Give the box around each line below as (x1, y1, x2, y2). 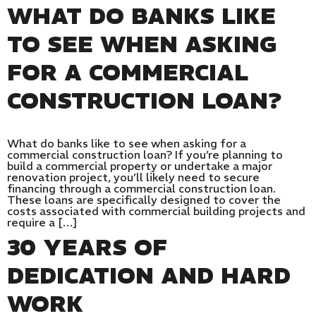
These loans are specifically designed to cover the (7, 193, 281, 207)
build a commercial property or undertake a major (7, 159, 272, 174)
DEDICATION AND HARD (7, 262, 291, 291)
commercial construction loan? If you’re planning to (7, 147, 283, 162)
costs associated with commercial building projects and (7, 204, 305, 219)
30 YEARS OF (7, 233, 167, 262)
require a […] (7, 215, 78, 230)
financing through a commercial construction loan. (7, 181, 276, 196)
